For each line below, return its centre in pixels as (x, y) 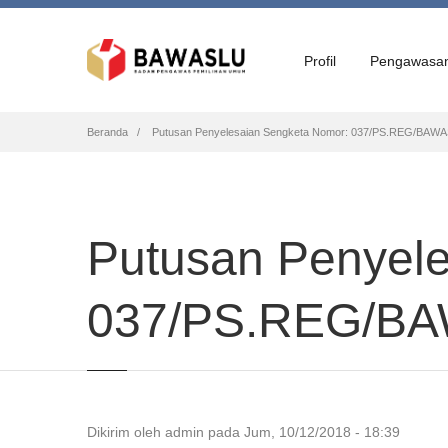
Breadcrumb (204, 138)
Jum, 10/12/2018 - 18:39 (322, 432)
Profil (320, 61)
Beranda (107, 132)
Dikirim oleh (126, 432)
